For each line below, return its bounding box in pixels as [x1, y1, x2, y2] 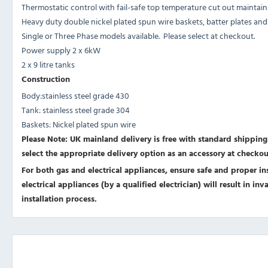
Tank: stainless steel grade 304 [22, 103, 130, 117]
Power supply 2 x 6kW [22, 44, 100, 57]
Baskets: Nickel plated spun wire [22, 118, 136, 131]
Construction [22, 72, 70, 86]
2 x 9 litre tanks [22, 58, 75, 71]
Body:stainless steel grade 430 [22, 89, 129, 102]
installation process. [22, 192, 97, 205]
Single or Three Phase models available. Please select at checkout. [22, 29, 255, 42]
